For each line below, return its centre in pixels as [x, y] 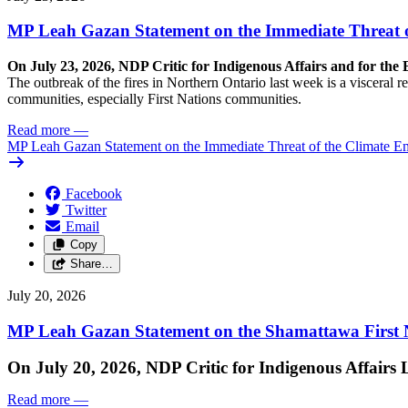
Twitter [86, 210]
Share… [91, 264]
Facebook [94, 194]
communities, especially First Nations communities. [154, 99]
